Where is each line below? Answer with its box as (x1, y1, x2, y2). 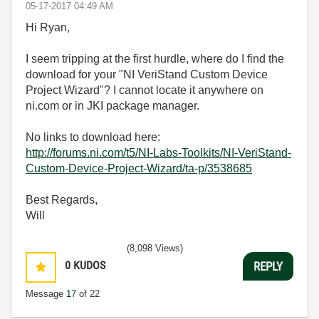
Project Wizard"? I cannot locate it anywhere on (26, 84, 263, 96)
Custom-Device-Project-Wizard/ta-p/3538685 (26, 162, 252, 174)
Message (26, 288, 66, 299)
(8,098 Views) (127, 243, 183, 253)
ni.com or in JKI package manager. (26, 100, 199, 112)
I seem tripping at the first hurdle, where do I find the (26, 53, 284, 65)
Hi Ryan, (26, 21, 70, 33)
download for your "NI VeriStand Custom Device (26, 68, 268, 80)
